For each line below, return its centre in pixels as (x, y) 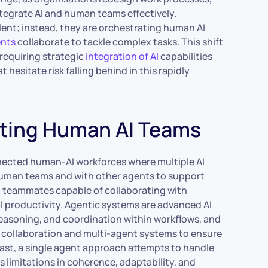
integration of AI (122, 56)
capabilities (186, 56)
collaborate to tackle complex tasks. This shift (120, 42)
